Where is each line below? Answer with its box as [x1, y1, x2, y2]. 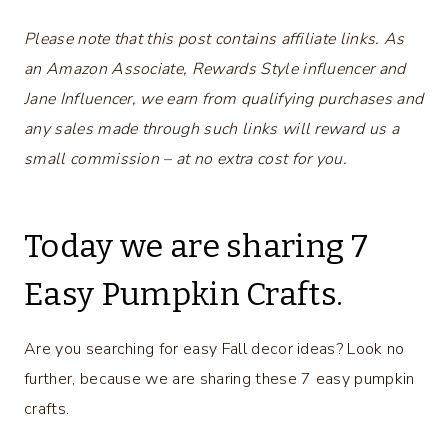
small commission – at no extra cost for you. [24, 147, 348, 170]
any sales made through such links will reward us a [24, 117, 400, 140]
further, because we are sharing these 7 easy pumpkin [24, 367, 415, 390]
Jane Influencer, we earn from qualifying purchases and [24, 87, 424, 110]
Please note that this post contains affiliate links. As [24, 27, 405, 50]
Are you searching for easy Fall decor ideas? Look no [24, 337, 405, 360]
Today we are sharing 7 [24, 226, 369, 265]
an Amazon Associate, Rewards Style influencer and [24, 57, 406, 80]
